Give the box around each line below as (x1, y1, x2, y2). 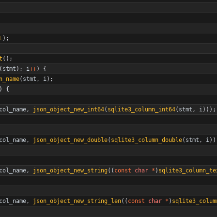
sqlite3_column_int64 (108, 106, 175, 113)
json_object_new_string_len (33, 198, 121, 204)
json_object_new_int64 (33, 106, 104, 113)
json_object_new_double (33, 137, 108, 143)
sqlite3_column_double (111, 137, 182, 143)
